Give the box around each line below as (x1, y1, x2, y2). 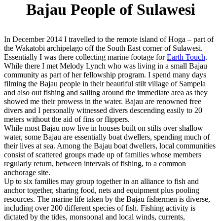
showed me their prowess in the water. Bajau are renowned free (4, 97, 201, 106)
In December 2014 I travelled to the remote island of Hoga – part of (4, 35, 214, 43)
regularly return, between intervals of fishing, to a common (4, 159, 186, 168)
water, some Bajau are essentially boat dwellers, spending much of (4, 133, 210, 141)
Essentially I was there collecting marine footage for (4, 53, 167, 61)
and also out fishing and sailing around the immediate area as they (4, 88, 208, 97)
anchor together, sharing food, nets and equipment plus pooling (4, 186, 199, 194)
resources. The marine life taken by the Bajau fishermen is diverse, (4, 195, 210, 203)
